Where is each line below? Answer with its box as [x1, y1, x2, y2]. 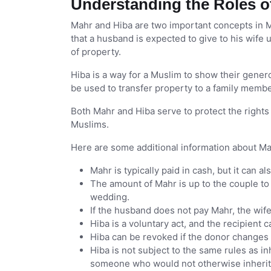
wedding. [90, 191, 129, 203]
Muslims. [71, 119, 109, 131]
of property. [71, 46, 121, 58]
